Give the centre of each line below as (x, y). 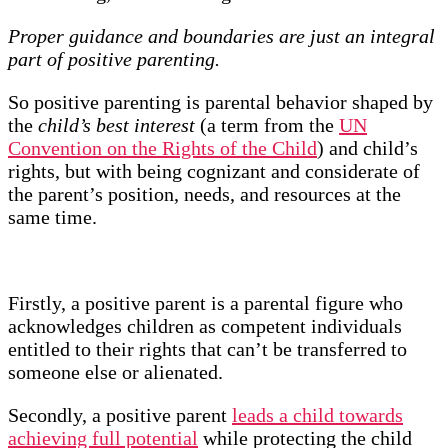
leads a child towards (317, 415)
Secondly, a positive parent (120, 415)
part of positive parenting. (114, 59)
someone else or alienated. (115, 372)
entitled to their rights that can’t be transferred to (207, 349)
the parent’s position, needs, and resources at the (204, 194)
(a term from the (267, 125)
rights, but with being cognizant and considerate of (214, 171)
